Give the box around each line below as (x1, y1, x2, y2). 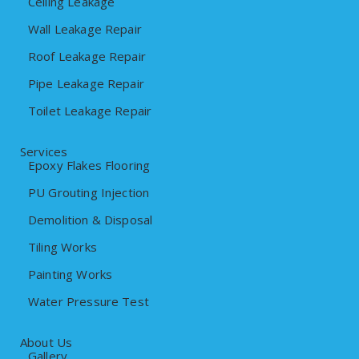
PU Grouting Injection (28, 184, 150, 200)
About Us (20, 333, 73, 350)
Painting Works (28, 265, 113, 282)
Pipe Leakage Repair (28, 75, 144, 91)
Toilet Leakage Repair (28, 102, 152, 119)
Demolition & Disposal (28, 211, 153, 228)
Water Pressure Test (28, 292, 149, 309)
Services (20, 143, 68, 159)
